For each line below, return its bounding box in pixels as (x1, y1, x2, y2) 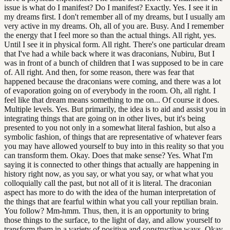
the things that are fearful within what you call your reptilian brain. (4, 197, 218, 206)
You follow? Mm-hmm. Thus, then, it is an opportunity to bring (4, 206, 209, 216)
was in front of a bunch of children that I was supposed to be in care (4, 59, 223, 68)
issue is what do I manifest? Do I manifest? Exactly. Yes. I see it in (4, 3, 218, 12)
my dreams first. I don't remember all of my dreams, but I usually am (4, 12, 225, 22)
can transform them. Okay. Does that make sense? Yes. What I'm (4, 151, 213, 160)
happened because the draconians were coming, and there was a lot (4, 77, 221, 86)
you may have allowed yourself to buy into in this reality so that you (4, 142, 224, 151)
